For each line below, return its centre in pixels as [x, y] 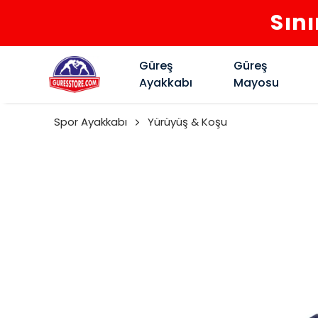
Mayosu [257, 83]
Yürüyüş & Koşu [187, 122]
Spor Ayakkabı [91, 122]
